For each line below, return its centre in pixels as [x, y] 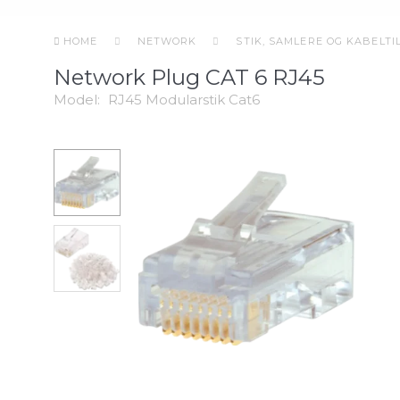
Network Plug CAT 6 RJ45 [189, 78]
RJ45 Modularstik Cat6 [184, 100]
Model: [79, 100]
